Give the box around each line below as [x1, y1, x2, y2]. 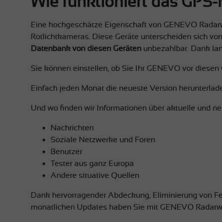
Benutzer [51, 147, 82, 156]
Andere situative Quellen [51, 170, 139, 180]
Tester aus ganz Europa [51, 159, 134, 168]
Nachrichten [51, 123, 94, 132]
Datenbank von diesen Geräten [31, 44, 141, 53]
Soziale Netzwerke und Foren [51, 135, 155, 144]
